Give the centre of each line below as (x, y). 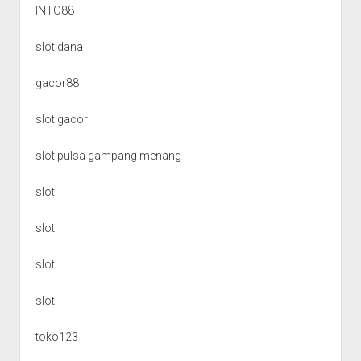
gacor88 (57, 83)
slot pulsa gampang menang (108, 155)
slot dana (59, 46)
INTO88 (54, 10)
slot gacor (61, 119)
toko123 (56, 336)
